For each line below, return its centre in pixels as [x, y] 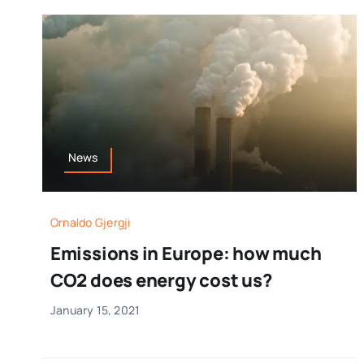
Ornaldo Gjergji [90, 223]
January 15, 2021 [95, 310]
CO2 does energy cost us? [161, 281]
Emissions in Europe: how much [186, 254]
